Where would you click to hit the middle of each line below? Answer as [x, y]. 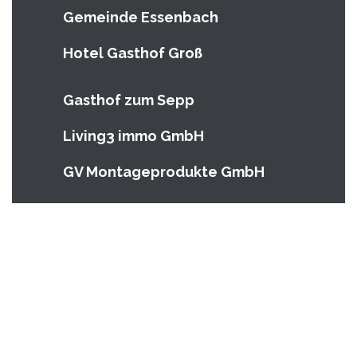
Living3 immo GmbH [133, 136]
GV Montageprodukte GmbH [164, 172]
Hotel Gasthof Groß [133, 53]
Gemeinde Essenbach [141, 17]
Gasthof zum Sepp [129, 100]
